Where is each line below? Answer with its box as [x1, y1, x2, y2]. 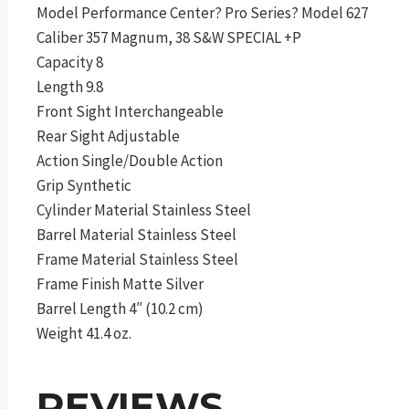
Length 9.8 [37, 76, 103, 97]
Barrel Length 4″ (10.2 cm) [37, 298, 204, 319]
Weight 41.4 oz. [37, 322, 131, 343]
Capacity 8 [37, 51, 103, 72]
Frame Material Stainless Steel [37, 248, 238, 269]
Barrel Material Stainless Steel [37, 224, 236, 245]
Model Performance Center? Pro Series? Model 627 [37, 2, 368, 23]
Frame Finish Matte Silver [37, 273, 204, 294]
